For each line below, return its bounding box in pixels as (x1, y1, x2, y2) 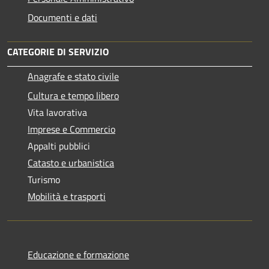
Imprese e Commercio (28, 121, 115, 136)
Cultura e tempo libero (28, 88, 119, 103)
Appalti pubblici (28, 138, 90, 153)
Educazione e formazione (28, 247, 129, 262)
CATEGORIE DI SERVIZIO (7, 44, 109, 59)
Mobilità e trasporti (28, 189, 106, 204)
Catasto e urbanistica (28, 155, 114, 170)
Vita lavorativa (28, 104, 87, 119)
